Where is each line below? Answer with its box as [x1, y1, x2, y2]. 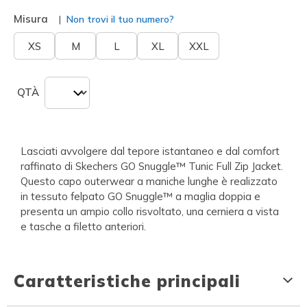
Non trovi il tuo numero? [64, 12, 174, 25]
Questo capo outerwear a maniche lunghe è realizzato [21, 174, 278, 188]
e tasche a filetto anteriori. [21, 219, 146, 233]
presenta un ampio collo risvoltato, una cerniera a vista [21, 204, 279, 218]
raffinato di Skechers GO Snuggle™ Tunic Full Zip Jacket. [21, 159, 283, 173]
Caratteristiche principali [14, 270, 241, 291]
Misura [14, 12, 48, 25]
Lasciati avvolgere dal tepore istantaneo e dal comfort [21, 144, 280, 158]
